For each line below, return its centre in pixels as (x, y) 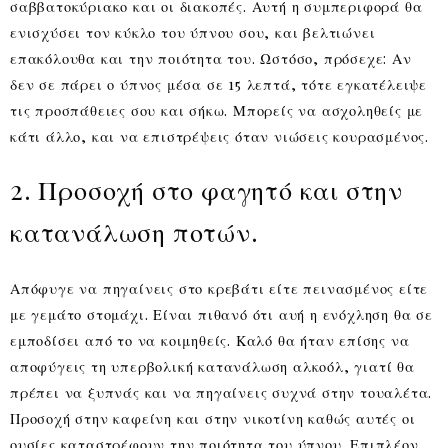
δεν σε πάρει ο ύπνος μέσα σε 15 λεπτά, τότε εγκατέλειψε (219, 84)
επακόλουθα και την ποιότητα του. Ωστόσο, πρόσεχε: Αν (211, 58)
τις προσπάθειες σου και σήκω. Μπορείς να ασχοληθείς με (217, 110)
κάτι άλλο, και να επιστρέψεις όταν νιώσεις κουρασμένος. (219, 136)
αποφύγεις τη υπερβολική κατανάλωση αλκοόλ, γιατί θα (212, 366)
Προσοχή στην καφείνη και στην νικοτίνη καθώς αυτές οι (213, 418)
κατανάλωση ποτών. (134, 232)
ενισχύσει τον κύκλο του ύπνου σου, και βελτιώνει (193, 32)
